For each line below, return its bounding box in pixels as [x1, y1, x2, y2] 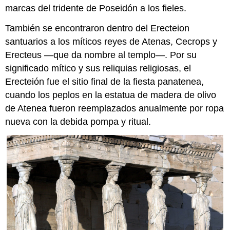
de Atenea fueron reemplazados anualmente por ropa [5, 103, 224, 114]
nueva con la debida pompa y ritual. [5, 117, 151, 127]
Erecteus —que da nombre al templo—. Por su [5, 50, 197, 61]
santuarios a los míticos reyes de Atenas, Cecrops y [5, 36, 218, 47]
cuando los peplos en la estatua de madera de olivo [5, 90, 217, 101]
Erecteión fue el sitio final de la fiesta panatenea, [5, 76, 204, 87]
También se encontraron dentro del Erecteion [5, 23, 190, 34]
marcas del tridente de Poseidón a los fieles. [5, 3, 187, 14]
